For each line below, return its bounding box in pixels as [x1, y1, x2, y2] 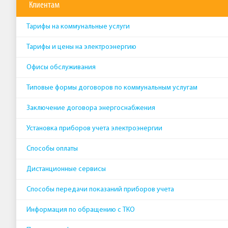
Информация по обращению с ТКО [26, 206, 135, 214]
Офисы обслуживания [26, 64, 96, 71]
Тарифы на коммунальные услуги [26, 23, 130, 31]
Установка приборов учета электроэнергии [26, 125, 162, 132]
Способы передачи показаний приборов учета [26, 186, 174, 193]
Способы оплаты [26, 145, 78, 153]
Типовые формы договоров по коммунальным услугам [26, 84, 197, 92]
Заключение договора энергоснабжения [26, 104, 155, 112]
